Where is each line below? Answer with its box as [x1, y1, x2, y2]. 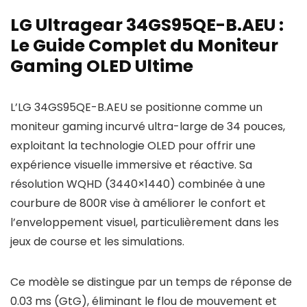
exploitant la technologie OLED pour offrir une [10, 138, 256, 153]
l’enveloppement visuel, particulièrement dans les [10, 214, 279, 230]
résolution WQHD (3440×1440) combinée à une [10, 176, 265, 192]
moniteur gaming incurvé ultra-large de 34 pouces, [10, 119, 285, 134]
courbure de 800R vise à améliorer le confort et [10, 195, 266, 211]
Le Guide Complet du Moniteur [10, 34, 278, 58]
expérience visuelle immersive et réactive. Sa [10, 157, 252, 173]
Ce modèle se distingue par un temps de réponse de [10, 274, 292, 290]
